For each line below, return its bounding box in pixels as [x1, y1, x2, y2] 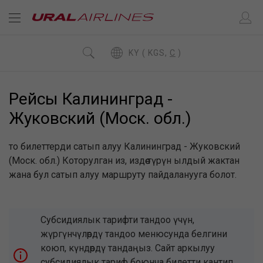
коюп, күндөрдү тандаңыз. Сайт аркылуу [41, 242, 215, 254]
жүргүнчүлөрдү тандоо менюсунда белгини [41, 228, 227, 240]
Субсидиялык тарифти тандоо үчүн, [41, 214, 194, 225]
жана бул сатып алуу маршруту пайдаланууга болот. [9, 169, 237, 180]
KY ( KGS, [148, 48, 170, 58]
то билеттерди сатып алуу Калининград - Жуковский [9, 141, 240, 152]
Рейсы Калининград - [9, 89, 173, 109]
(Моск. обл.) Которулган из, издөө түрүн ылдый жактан [9, 155, 240, 166]
